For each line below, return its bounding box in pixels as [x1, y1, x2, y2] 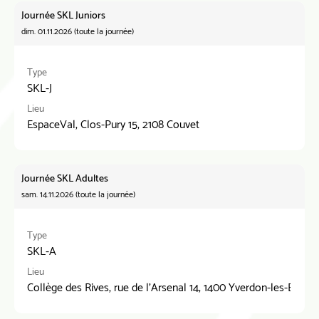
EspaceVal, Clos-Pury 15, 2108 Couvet [27, 115, 199, 135]
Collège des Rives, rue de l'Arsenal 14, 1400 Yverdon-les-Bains [27, 278, 313, 298]
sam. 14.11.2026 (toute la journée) [21, 188, 135, 202]
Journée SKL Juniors [21, 8, 105, 24]
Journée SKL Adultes [21, 171, 108, 187]
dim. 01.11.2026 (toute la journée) [21, 25, 134, 38]
